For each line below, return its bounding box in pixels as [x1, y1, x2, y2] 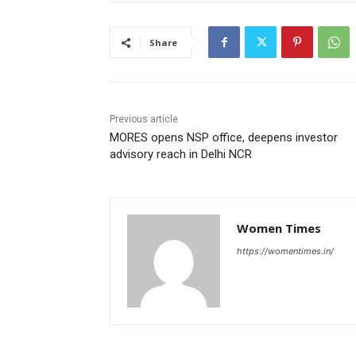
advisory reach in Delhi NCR [110, 147, 252, 162]
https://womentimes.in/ [237, 246, 334, 257]
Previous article [110, 114, 178, 126]
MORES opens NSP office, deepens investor [110, 130, 338, 145]
